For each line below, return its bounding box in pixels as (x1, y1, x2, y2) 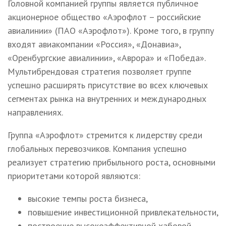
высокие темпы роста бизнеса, (28, 192, 148, 204)
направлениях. (8, 106, 63, 118)
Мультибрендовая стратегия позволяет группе (8, 65, 191, 77)
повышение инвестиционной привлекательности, (28, 206, 218, 218)
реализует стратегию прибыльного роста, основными (8, 156, 215, 168)
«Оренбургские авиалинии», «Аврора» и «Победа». (8, 51, 205, 64)
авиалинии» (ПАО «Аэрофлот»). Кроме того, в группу (8, 24, 214, 36)
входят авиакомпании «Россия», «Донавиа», (8, 38, 181, 50)
